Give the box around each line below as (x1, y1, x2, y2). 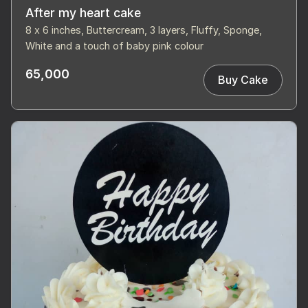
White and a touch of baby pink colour (25, 39, 203, 52)
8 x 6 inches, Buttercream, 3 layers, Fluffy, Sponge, (25, 23, 262, 36)
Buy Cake (218, 73, 268, 87)
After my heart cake (25, 5, 141, 20)
